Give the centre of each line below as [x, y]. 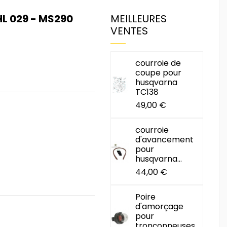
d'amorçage [160, 206]
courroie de [158, 63]
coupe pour [159, 72]
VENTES [129, 31]
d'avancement [165, 139]
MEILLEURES [138, 19]
